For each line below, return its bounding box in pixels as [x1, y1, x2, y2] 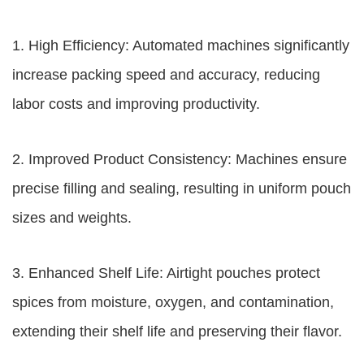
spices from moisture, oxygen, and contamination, [12, 294, 334, 310]
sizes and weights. [12, 210, 132, 226]
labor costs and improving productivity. [12, 96, 260, 112]
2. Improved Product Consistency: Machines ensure [12, 151, 347, 167]
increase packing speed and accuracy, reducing [12, 67, 320, 83]
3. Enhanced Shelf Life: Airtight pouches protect [12, 265, 320, 281]
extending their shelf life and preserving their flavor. [12, 323, 342, 340]
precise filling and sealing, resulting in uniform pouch [12, 180, 351, 197]
